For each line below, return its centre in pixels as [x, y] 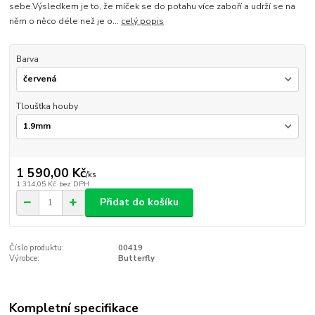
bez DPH [74, 184]
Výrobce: [25, 258]
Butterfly [136, 258]
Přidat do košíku [139, 202]
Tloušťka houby [47, 106]
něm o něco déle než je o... [65, 21]
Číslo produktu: [37, 247]
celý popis [143, 21]
